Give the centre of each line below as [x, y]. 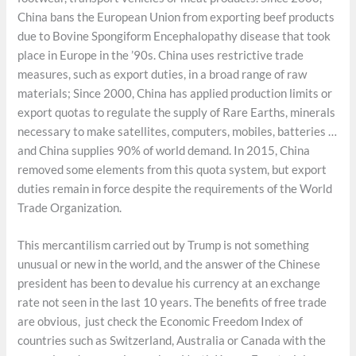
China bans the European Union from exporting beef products [176, 17]
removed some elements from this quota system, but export [172, 169]
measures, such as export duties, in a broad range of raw [163, 74]
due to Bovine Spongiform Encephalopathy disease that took [174, 36]
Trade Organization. [70, 207]
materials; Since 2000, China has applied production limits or [175, 93]
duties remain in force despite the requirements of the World [175, 188]
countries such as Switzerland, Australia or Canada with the [172, 341]
